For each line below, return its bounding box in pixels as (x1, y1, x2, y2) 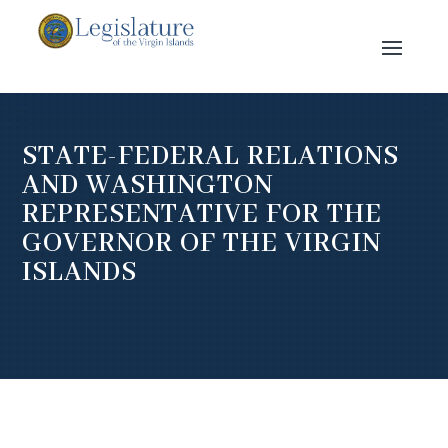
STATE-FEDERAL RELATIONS (22, 139, 400, 174)
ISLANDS (22, 255, 138, 290)
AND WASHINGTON (22, 168, 274, 203)
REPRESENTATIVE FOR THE (22, 197, 383, 232)
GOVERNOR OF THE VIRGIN (22, 226, 382, 261)
